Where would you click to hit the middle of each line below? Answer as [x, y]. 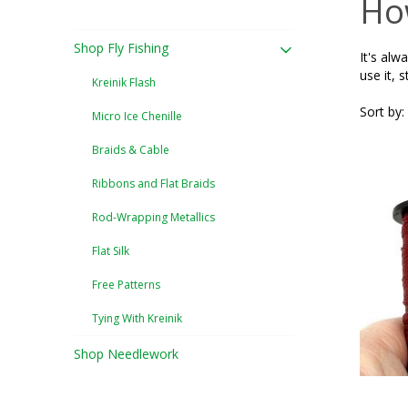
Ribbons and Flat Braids [153, 183]
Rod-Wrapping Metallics [153, 217]
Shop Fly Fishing [121, 47]
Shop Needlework [126, 353]
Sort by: [382, 111]
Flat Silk [111, 250]
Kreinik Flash [124, 82]
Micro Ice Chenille [137, 116]
